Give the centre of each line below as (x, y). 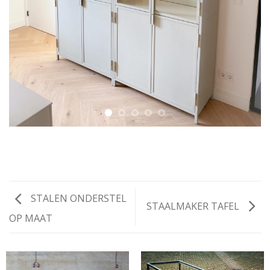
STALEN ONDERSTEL (77, 199)
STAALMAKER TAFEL (194, 206)
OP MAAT (31, 218)
